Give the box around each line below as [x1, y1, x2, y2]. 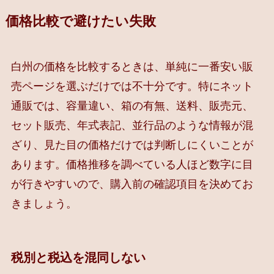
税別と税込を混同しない [10, 251, 146, 265]
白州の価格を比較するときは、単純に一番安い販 [10, 61, 253, 73]
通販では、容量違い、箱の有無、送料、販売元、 [10, 100, 253, 112]
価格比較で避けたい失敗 [5, 14, 156, 29]
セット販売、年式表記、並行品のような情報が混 [10, 119, 253, 131]
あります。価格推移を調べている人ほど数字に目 [10, 158, 253, 171]
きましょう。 [10, 198, 77, 210]
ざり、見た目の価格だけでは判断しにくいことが [10, 139, 253, 151]
